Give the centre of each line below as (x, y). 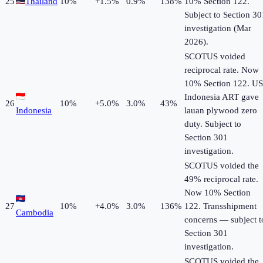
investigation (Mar (218, 28)
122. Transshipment (220, 206)
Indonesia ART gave (222, 97)
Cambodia (35, 213)
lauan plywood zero (221, 111)
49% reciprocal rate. (221, 179)
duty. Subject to (213, 124)
